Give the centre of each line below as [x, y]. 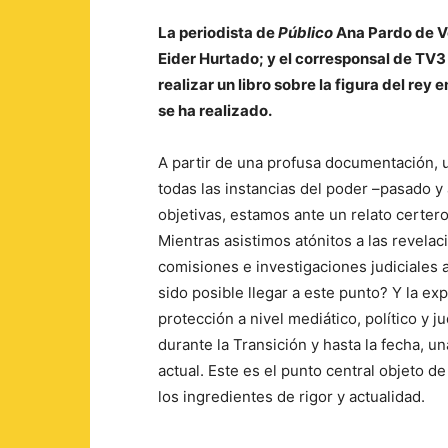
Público [305, 32]
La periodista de [218, 32]
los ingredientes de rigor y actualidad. [291, 396]
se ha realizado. [215, 110]
